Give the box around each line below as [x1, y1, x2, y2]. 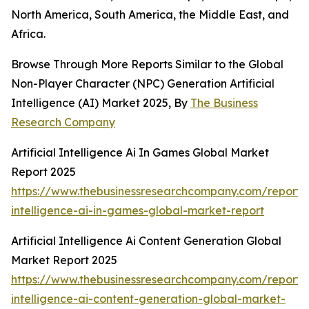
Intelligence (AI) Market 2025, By [11, 96, 190, 110]
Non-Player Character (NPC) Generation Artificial [11, 77, 275, 91]
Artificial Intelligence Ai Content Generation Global [11, 234, 281, 248]
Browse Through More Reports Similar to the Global [11, 57, 283, 72]
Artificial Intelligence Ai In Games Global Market [11, 146, 269, 160]
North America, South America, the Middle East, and [11, 8, 289, 22]
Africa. [11, 27, 46, 41]
